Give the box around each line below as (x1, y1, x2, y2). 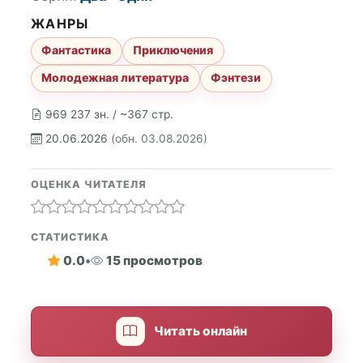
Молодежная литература (41, 70, 190, 85)
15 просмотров (105, 253, 203, 269)
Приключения (133, 43, 214, 58)
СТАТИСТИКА (31, 230, 109, 243)
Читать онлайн (154, 323, 248, 340)
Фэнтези (211, 70, 262, 85)
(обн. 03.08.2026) (111, 132, 207, 145)
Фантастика (41, 43, 112, 58)
